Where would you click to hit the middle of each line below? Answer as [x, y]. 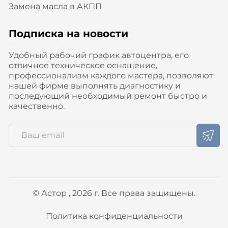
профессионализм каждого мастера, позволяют [111, 75]
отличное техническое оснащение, [83, 65]
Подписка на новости [68, 33]
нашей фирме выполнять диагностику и [94, 85]
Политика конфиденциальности [114, 216]
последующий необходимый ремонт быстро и [108, 96]
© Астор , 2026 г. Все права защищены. [114, 193]
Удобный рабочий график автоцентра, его [98, 55]
